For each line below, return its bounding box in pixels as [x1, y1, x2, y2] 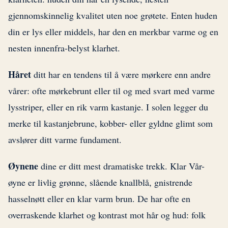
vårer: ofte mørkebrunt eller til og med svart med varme [8, 84, 215, 97]
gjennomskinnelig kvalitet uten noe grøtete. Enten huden [8, 9, 217, 22]
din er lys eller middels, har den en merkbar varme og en [8, 25, 218, 38]
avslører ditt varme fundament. [8, 133, 122, 146]
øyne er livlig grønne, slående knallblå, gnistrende [8, 176, 192, 189]
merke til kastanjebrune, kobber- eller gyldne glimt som [8, 117, 213, 130]
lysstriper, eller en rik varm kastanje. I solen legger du [8, 101, 208, 113]
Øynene [8, 159, 38, 173]
